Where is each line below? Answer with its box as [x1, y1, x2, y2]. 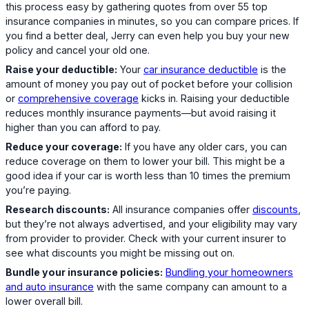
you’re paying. [6, 184, 71, 197]
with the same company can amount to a [94, 281, 287, 293]
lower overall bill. [6, 295, 83, 308]
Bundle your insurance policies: [6, 266, 163, 279]
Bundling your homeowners [166, 266, 293, 279]
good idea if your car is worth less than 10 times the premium [6, 170, 290, 182]
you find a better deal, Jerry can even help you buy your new [6, 30, 290, 42]
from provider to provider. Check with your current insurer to [6, 232, 286, 245]
